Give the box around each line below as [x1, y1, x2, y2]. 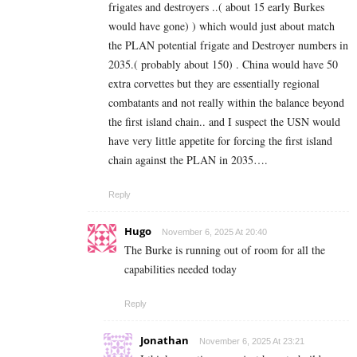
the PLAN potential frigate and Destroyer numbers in [108, 37, 348, 53]
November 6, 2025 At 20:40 [162, 227, 267, 237]
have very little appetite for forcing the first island [108, 133, 332, 149]
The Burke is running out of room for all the [124, 242, 325, 258]
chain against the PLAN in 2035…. [108, 152, 268, 168]
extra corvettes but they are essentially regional [108, 76, 320, 92]
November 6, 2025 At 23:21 [199, 336, 304, 347]
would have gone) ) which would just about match [108, 18, 335, 34]
